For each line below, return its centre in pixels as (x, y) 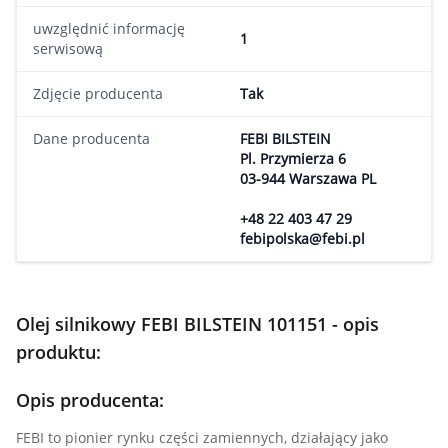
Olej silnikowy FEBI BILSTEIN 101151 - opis (197, 324)
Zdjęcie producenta (98, 93)
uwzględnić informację (109, 28)
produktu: (58, 352)
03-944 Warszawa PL (308, 178)
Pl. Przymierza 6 (293, 158)
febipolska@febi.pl (302, 238)
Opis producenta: (90, 400)
